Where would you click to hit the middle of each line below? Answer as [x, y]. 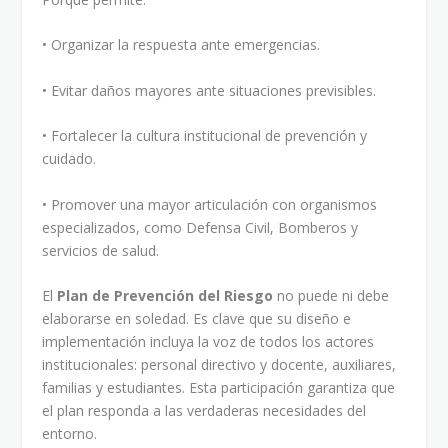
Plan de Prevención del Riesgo [165, 295]
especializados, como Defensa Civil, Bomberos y [200, 227]
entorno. [70, 433]
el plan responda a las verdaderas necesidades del [204, 410]
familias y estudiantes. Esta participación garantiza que [219, 387]
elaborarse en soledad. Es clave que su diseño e [197, 318]
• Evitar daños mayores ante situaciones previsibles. [209, 90]
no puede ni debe [331, 295]
